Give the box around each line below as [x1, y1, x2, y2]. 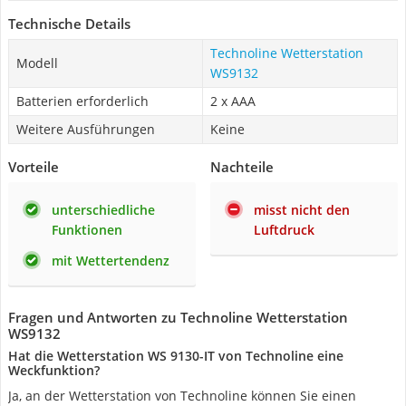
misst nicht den [254, 201, 350, 218]
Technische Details [8, 14, 130, 33]
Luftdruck [254, 221, 314, 238]
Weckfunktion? [8, 362, 100, 379]
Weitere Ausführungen [16, 121, 155, 138]
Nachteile [210, 158, 274, 176]
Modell [16, 54, 58, 72]
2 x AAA [210, 92, 256, 110]
